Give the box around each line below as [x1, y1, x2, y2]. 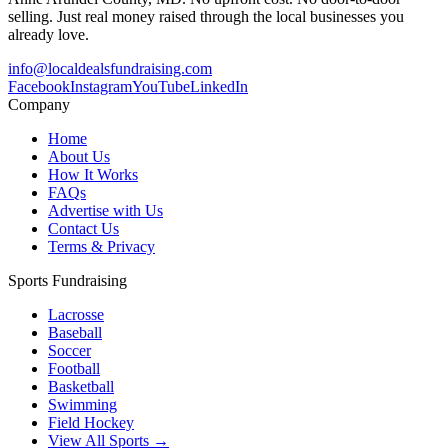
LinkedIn [190, 78, 248, 96]
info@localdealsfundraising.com [8, 60, 212, 78]
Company [8, 96, 70, 114]
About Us [48, 148, 110, 166]
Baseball [48, 324, 102, 342]
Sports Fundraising [8, 272, 127, 290]
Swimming [48, 396, 117, 414]
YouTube [132, 78, 190, 96]
